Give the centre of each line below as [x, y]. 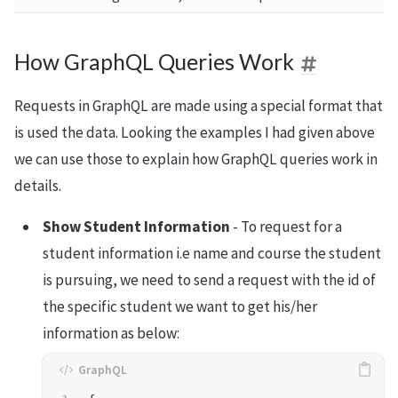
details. [38, 185]
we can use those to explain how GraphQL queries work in [196, 159]
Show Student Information [136, 226]
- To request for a [286, 226]
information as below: [111, 333]
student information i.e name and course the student [212, 253]
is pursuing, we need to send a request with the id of [209, 279]
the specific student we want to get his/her [180, 306]
